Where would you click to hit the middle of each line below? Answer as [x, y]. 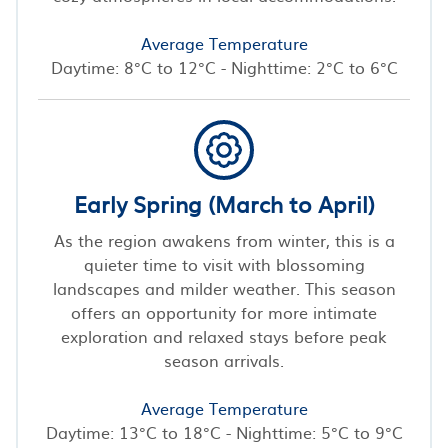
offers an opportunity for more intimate [224, 311]
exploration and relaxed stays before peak [224, 335]
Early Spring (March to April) [224, 203]
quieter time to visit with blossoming [224, 263]
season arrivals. [224, 359]
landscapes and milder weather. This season [224, 287]
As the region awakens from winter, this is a [224, 239]
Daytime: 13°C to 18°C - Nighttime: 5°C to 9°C [224, 431]
